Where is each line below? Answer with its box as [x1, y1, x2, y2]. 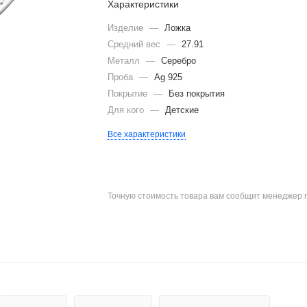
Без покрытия [169, 88, 225, 99]
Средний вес [108, 39, 164, 49]
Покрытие [108, 88, 151, 99]
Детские [165, 105, 199, 115]
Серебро [161, 56, 197, 66]
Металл [108, 56, 143, 66]
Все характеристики [108, 130, 186, 139]
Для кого [108, 105, 147, 115]
